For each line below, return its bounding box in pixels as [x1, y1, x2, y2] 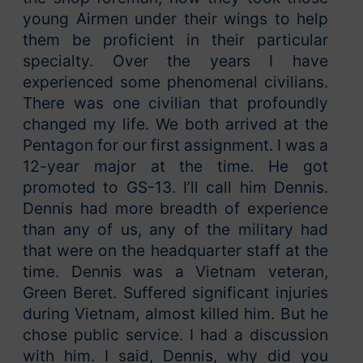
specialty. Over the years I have [23, 51, 328, 71]
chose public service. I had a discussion [23, 325, 328, 345]
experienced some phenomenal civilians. [23, 72, 328, 92]
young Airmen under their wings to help [23, 9, 328, 29]
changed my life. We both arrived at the [23, 114, 328, 135]
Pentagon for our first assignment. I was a [23, 135, 328, 156]
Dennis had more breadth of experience [23, 199, 328, 219]
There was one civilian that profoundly [23, 93, 328, 113]
